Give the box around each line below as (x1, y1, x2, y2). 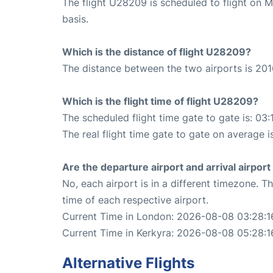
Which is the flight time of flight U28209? (62, 95, 258, 108)
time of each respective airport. (62, 194, 208, 207)
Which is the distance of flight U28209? (62, 46, 251, 58)
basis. (62, 13, 88, 26)
